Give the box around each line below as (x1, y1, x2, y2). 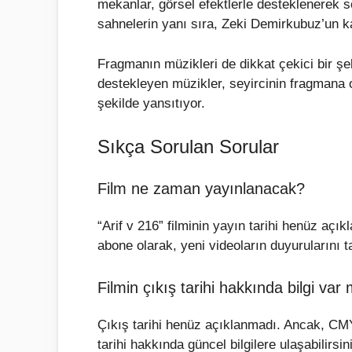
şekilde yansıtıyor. (97, 95, 205, 111)
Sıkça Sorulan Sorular (97, 136, 279, 158)
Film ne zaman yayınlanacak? (97, 180, 305, 198)
